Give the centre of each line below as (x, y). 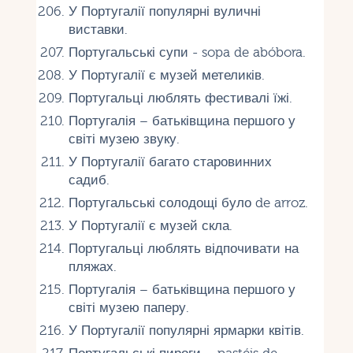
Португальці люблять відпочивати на (183, 248)
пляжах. (92, 266)
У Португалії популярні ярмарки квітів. (186, 330)
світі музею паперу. (128, 307)
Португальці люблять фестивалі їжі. (180, 98)
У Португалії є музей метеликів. (166, 75)
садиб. (89, 180)
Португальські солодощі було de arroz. (188, 203)
